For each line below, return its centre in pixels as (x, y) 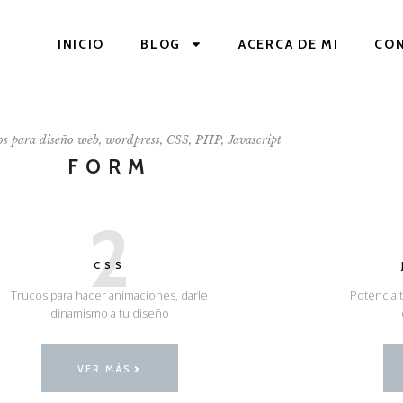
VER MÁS (105, 369)
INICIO (81, 45)
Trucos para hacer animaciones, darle (110, 295)
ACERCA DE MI (289, 45)
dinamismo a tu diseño (109, 313)
